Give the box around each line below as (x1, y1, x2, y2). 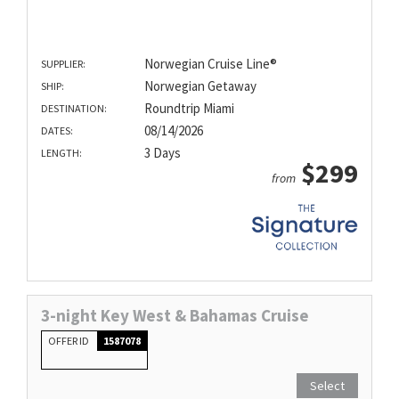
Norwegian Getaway (143, 77, 256, 95)
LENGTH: (41, 146, 82, 160)
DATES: (41, 124, 73, 138)
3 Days (143, 144, 181, 162)
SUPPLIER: (41, 57, 85, 71)
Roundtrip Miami (143, 100, 234, 118)
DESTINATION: (41, 102, 107, 116)
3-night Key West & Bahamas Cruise (41, 304, 309, 326)
